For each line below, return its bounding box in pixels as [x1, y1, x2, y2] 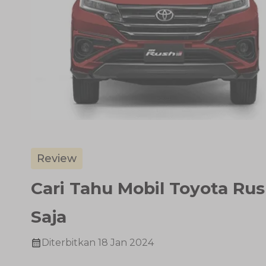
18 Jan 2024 [98, 236, 154, 248]
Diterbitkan [42, 236, 96, 248]
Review [37, 151, 77, 165]
